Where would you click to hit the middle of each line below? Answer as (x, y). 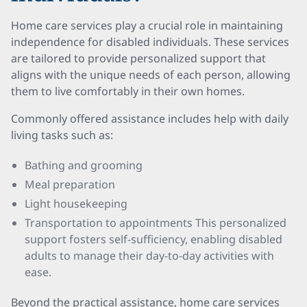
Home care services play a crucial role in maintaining (147, 25)
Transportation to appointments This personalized (156, 223)
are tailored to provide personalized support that (138, 58)
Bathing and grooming (84, 165)
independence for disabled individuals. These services (150, 42)
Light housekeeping (76, 204)
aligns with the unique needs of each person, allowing (151, 75)
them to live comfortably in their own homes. (128, 91)
